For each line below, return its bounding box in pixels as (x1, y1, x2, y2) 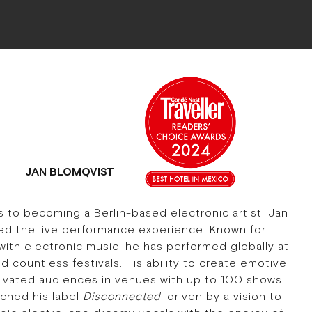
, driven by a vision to (160, 290, 282, 303)
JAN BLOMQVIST (25, 165, 114, 178)
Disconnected (82, 290, 161, 303)
